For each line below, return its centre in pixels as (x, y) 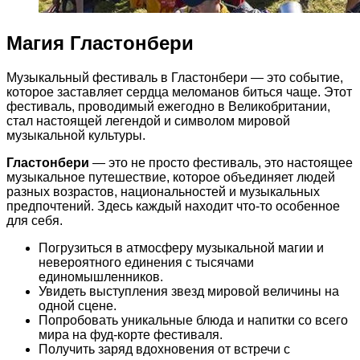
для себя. (35, 220)
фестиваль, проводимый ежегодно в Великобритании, (168, 106)
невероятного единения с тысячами (146, 262)
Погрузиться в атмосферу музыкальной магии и (181, 247)
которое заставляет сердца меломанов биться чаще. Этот (179, 92)
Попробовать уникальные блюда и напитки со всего (193, 320)
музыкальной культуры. (76, 135)
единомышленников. (101, 276)
